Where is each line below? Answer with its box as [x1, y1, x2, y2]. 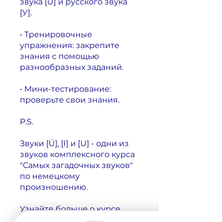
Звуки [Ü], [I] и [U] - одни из [20, 138, 129, 148]
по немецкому [20, 171, 80, 181]
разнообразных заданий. [20, 62, 123, 72]
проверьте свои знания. [20, 95, 119, 105]
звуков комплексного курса [20, 149, 135, 159]
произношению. [20, 182, 88, 192]
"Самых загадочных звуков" [20, 160, 133, 170]
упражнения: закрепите [20, 40, 119, 50]
